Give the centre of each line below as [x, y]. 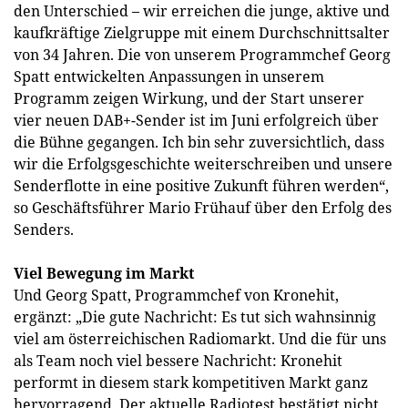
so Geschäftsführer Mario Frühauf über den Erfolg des [203, 208]
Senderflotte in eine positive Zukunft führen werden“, [201, 186]
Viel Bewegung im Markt [104, 273]
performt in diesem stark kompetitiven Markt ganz [191, 382]
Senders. [44, 229]
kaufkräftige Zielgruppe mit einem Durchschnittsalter [202, 33]
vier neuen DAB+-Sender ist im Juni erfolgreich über [196, 120]
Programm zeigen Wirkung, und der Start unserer [189, 98]
